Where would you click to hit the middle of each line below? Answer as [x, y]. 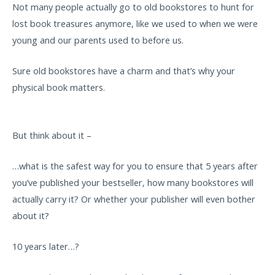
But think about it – [53, 135]
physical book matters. [59, 87]
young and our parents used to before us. [98, 40]
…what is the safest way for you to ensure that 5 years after [135, 166]
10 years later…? [46, 246]
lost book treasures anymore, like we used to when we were [135, 24]
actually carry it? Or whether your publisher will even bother [134, 199]
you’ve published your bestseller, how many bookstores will [133, 183]
